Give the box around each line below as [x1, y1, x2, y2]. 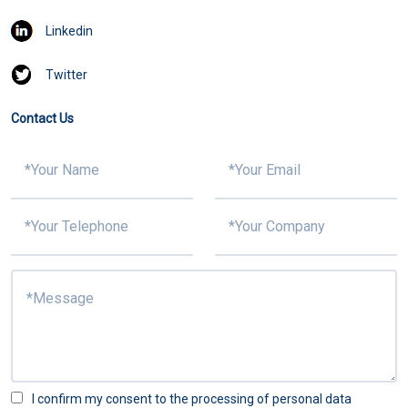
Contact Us [11, 111, 74, 127]
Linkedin [46, 24, 93, 39]
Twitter [46, 67, 87, 83]
